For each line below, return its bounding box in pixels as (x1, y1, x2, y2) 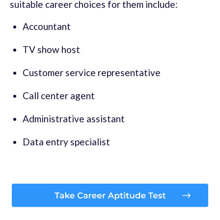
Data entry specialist (23, 136, 110, 148)
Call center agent (23, 90, 95, 102)
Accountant (23, 21, 71, 32)
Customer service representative (23, 67, 161, 79)
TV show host (23, 44, 80, 55)
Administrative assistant (23, 113, 125, 125)
